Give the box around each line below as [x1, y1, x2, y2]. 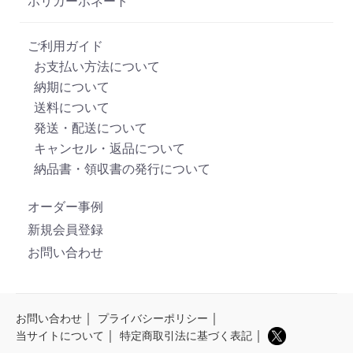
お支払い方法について [28, 58, 160, 74]
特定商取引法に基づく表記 [120, 329, 252, 342]
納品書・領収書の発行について [28, 161, 210, 176]
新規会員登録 [28, 221, 103, 237]
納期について [28, 79, 110, 95]
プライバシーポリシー [98, 311, 208, 325]
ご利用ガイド [28, 38, 103, 54]
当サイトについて [16, 329, 104, 342]
